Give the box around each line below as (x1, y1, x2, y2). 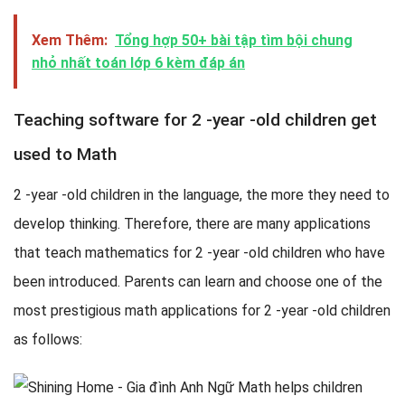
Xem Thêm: (32, 32, 108, 50)
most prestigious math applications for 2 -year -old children (14, 301, 391, 319)
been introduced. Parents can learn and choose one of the (14, 272, 382, 290)
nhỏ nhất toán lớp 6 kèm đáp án (32, 54, 245, 72)
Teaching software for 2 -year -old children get (14, 109, 377, 131)
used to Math (14, 144, 117, 165)
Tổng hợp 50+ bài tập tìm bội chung (115, 32, 353, 50)
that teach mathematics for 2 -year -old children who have (14, 243, 385, 261)
